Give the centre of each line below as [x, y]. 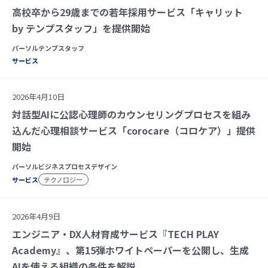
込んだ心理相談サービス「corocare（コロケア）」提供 [134, 130]
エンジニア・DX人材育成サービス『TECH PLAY [115, 234]
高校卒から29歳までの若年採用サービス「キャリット [127, 12]
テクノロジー [63, 179]
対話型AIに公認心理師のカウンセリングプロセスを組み [131, 114]
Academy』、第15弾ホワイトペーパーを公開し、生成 [130, 250]
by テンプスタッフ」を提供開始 [81, 28]
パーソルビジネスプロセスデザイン [65, 166]
